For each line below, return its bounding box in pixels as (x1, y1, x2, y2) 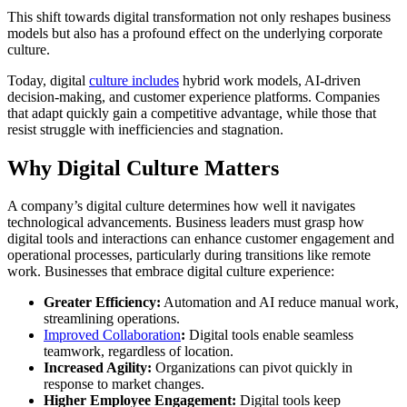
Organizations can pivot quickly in (152, 360, 352, 376)
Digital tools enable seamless (185, 327, 353, 343)
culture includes (89, 72, 179, 88)
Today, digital (7, 72, 89, 88)
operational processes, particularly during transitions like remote (7, 247, 371, 263)
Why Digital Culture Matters (7, 155, 279, 180)
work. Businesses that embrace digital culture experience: (7, 263, 334, 280)
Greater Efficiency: (44, 294, 161, 311)
